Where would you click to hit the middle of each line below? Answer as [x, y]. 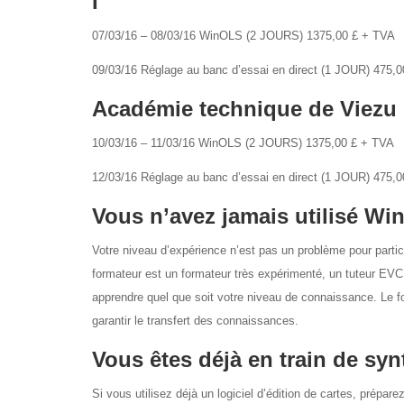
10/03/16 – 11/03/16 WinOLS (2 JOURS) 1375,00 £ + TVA [243, 143]
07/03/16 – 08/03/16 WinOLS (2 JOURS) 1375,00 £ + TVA [243, 36]
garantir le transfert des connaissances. [195, 321]
